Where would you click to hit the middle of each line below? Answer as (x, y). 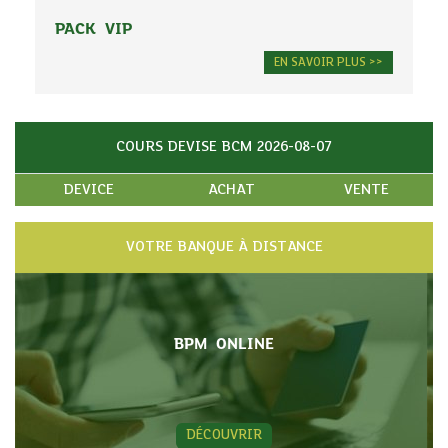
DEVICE (88, 190)
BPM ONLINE (224, 344)
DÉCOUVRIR (224, 436)
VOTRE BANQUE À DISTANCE (224, 247)
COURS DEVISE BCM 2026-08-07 (224, 147)
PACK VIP (93, 29)
